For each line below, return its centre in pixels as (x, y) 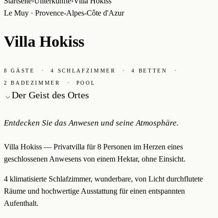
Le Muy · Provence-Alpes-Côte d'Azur (64, 13)
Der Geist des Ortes (50, 95)
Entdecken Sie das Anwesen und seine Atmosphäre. (91, 123)
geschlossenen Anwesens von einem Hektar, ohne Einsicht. (95, 159)
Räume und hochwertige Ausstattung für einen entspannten (94, 191)
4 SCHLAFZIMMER (83, 70)
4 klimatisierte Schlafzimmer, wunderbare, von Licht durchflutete (103, 179)
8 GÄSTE (19, 70)
